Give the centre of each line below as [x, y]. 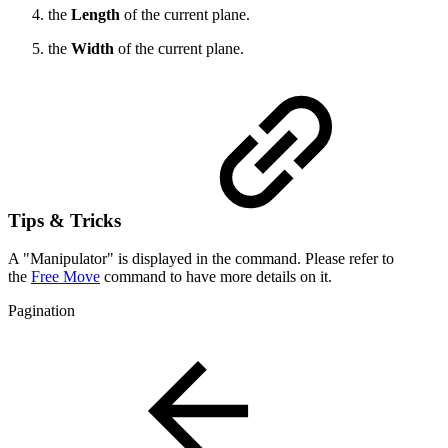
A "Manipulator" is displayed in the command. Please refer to [201, 259]
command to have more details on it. [216, 277]
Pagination [41, 311]
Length [97, 14]
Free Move [65, 277]
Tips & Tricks [67, 220]
